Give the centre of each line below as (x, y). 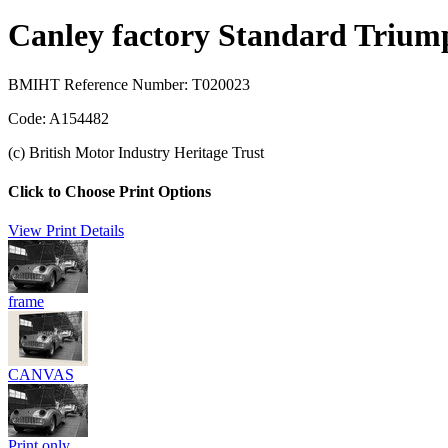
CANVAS (41, 375)
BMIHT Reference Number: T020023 (129, 84)
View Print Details (66, 231)
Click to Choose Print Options (109, 191)
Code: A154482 (58, 118)
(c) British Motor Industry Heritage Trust (136, 152)
